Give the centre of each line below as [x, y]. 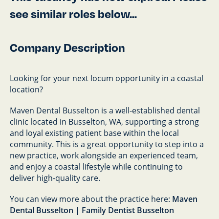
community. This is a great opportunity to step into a [107, 144]
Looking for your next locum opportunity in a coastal [107, 78]
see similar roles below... [73, 14]
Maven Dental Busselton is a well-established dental [105, 110]
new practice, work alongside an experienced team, [104, 155]
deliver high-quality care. [55, 178]
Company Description [67, 47]
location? [26, 89]
